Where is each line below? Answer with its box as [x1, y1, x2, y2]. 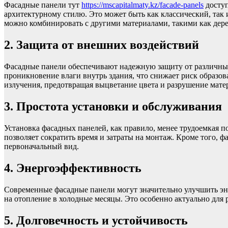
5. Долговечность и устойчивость [4, 213, 188, 227]
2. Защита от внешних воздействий [4, 38, 199, 52]
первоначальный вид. [4, 141, 79, 151]
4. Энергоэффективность [4, 161, 141, 175]
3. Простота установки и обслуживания [4, 99, 222, 113]
